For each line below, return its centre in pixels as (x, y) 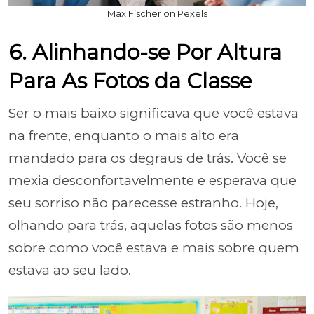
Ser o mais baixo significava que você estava (153, 113)
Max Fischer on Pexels (157, 13)
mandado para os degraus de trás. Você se (148, 158)
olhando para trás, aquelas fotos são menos (151, 225)
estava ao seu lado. (70, 270)
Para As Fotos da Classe (130, 81)
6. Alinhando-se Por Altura (145, 52)
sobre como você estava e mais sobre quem (154, 248)
